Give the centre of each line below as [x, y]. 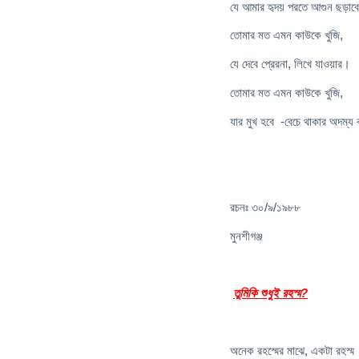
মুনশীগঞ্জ [246, 236]
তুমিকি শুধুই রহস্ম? [270, 293]
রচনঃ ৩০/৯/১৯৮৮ [265, 207]
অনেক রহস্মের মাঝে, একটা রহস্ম [292, 350]
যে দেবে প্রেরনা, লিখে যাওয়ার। [290, 64]
